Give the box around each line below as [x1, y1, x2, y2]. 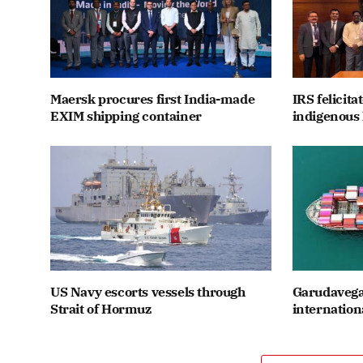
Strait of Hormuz [50, 300, 152, 317]
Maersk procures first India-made [50, 91, 255, 108]
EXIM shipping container [50, 108, 202, 125]
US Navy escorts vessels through [50, 283, 246, 300]
